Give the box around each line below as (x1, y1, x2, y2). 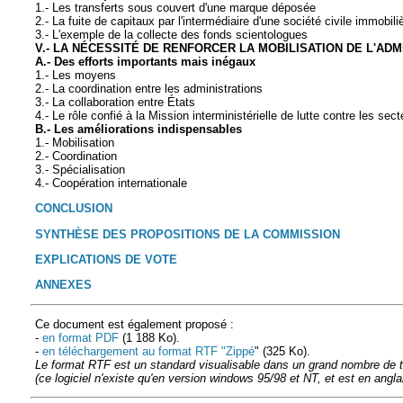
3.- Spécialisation (35, 163, 125, 177)
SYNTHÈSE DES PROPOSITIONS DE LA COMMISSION (35, 227, 340, 241)
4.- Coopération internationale (35, 176, 187, 191)
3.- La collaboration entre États (35, 95, 195, 110)
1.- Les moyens (35, 68, 116, 83)
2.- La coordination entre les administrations (35, 82, 263, 96)
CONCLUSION (35, 201, 112, 216)
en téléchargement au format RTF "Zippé (42, 345, 255, 358)
